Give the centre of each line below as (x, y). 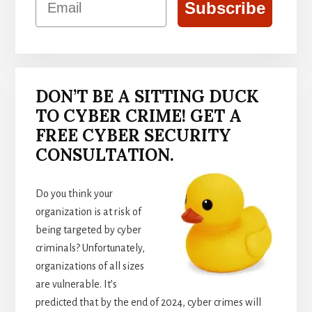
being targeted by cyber (88, 230)
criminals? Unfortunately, (90, 248)
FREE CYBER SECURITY (133, 136)
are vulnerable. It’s (76, 284)
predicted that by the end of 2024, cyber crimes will (148, 303)
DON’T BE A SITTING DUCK (147, 97)
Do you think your (74, 194)
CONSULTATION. (104, 155)
